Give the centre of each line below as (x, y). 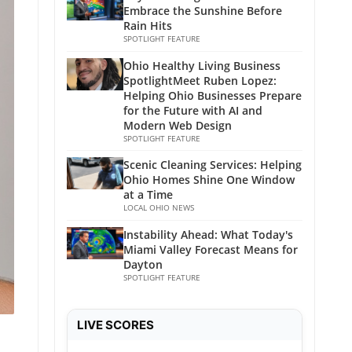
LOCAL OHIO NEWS (159, 207)
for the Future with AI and (193, 110)
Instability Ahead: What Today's (208, 235)
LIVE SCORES (115, 325)
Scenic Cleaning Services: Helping (213, 165)
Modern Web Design (178, 125)
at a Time (148, 194)
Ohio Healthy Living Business (202, 66)
